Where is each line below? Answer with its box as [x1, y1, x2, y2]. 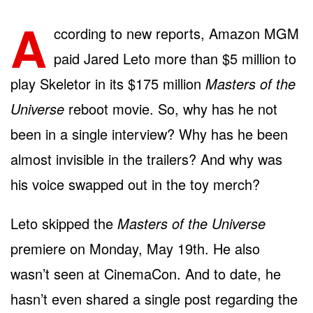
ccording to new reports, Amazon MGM [54, 22, 299, 43]
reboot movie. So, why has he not [64, 98, 277, 119]
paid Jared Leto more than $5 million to [54, 48, 296, 68]
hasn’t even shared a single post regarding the [10, 288, 298, 309]
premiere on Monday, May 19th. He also [10, 238, 260, 259]
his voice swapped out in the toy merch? [10, 173, 260, 194]
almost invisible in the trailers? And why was [10, 148, 282, 169]
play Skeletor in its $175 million [10, 73, 205, 94]
